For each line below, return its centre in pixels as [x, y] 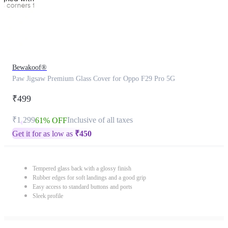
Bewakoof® [30, 67]
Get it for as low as [44, 134]
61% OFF [51, 120]
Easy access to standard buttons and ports [82, 187]
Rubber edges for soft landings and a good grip [89, 178]
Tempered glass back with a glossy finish [82, 168]
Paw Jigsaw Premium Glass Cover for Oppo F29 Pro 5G [94, 79]
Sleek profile [48, 196]
